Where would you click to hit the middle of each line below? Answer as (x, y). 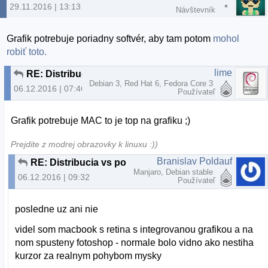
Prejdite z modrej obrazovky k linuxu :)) (85, 144)
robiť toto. (27, 51)
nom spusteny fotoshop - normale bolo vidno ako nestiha (135, 242)
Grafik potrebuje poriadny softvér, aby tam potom (110, 38)
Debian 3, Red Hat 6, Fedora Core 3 (152, 83)
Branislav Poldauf (194, 161)
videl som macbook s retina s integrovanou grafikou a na (134, 229)
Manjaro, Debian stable (174, 172)
